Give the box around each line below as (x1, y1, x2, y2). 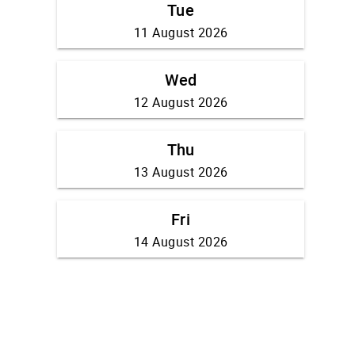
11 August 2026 (133, 24, 228, 42)
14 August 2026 (133, 233, 228, 251)
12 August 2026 (133, 94, 228, 112)
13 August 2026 (133, 163, 228, 181)
